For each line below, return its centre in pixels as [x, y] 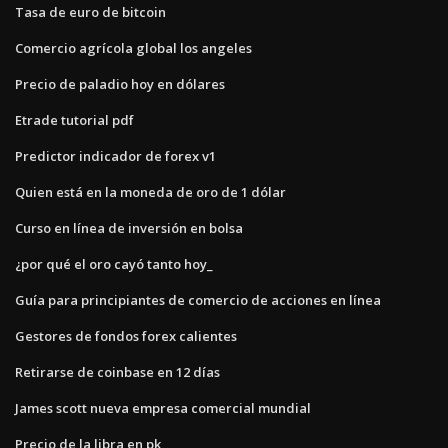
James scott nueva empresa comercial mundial [163, 407]
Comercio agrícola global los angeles [133, 47]
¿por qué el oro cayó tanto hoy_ [114, 263]
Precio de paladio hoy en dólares [120, 83]
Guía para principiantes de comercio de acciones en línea [198, 299]
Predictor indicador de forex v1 [115, 155]
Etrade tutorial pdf [74, 119]
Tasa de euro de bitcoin [90, 11]
